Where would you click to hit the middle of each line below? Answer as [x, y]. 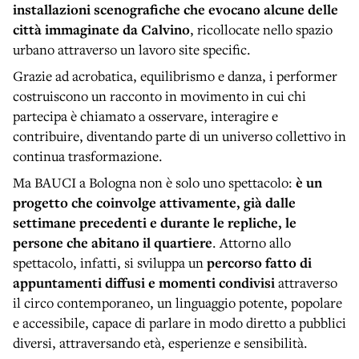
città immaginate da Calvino [101, 30]
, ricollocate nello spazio [261, 30]
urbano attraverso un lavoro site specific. [132, 50]
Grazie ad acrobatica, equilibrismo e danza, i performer [175, 76]
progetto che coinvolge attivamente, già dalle [154, 203]
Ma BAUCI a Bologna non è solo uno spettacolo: [154, 183]
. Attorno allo [252, 243]
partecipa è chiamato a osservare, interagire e [145, 116]
